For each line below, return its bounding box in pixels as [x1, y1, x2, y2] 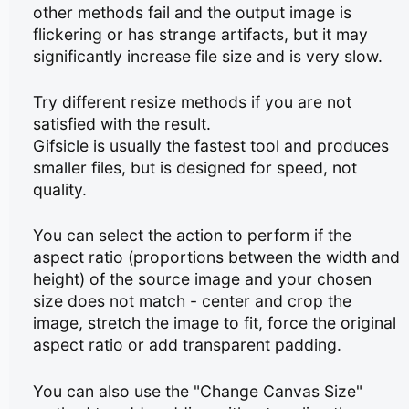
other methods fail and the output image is [33, 2, 352, 22]
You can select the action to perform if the [33, 225, 352, 246]
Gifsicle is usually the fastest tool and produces [33, 136, 390, 156]
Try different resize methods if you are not [33, 92, 352, 112]
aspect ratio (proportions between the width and [33, 247, 401, 267]
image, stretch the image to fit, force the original [33, 313, 397, 333]
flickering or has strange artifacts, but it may [33, 24, 369, 44]
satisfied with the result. [33, 114, 212, 134]
